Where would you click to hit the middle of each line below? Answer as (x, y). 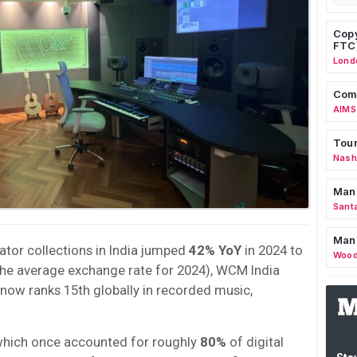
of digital (257, 341)
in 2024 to (272, 250)
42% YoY (214, 250)
